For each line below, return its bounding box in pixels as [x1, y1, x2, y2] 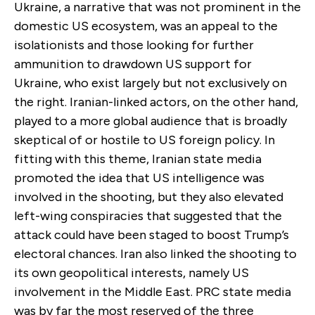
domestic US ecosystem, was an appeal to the [14, 18, 278, 34]
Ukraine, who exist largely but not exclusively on [14, 75, 287, 91]
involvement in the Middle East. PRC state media [14, 283, 291, 300]
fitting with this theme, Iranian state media [14, 150, 262, 167]
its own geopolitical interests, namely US [14, 264, 249, 281]
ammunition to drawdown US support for [14, 56, 252, 72]
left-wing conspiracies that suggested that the [14, 207, 282, 224]
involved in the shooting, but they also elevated [14, 188, 283, 205]
